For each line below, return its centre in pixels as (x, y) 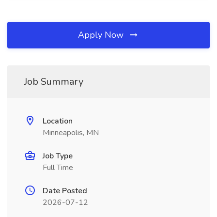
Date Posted (65, 191)
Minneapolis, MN (71, 133)
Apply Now (102, 35)
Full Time (58, 168)
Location (58, 121)
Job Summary (54, 82)
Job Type (58, 156)
